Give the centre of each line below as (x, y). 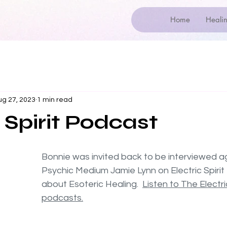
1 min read (55, 100)
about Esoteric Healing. (92, 184)
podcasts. (62, 198)
